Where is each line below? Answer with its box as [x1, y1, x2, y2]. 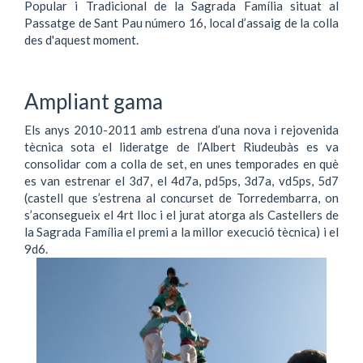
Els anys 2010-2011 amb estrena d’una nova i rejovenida [24, 122, 339, 137]
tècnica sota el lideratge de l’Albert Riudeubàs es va [24, 139, 339, 154]
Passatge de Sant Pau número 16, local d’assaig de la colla [24, 15, 339, 30]
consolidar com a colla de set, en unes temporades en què [24, 156, 339, 171]
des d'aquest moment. [24, 32, 139, 47]
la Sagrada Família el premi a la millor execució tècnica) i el [24, 224, 339, 239]
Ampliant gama [24, 88, 163, 114]
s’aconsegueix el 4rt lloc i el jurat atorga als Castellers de [24, 207, 339, 222]
